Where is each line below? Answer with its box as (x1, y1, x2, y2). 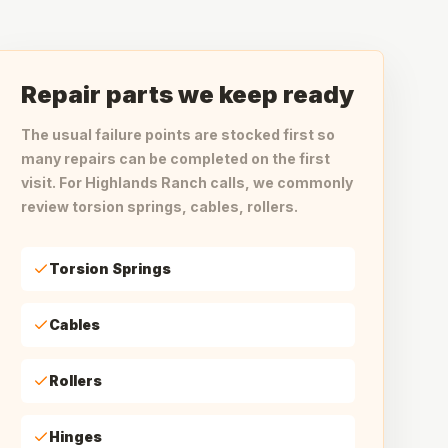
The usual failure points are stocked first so (21, 126, 335, 143)
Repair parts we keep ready (21, 80, 354, 109)
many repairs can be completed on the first (21, 150, 330, 167)
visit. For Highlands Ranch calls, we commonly (21, 174, 353, 191)
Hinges (49, 428, 102, 445)
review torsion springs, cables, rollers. (21, 198, 298, 215)
